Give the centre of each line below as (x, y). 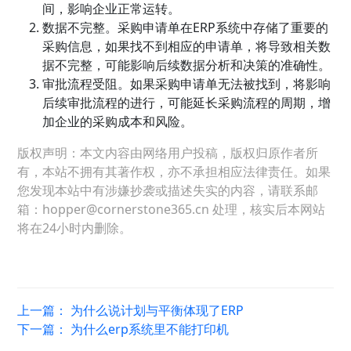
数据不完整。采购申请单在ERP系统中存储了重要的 (186, 27)
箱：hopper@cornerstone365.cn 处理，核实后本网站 (172, 209)
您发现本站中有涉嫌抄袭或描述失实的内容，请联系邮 (168, 190)
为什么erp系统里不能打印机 (150, 329)
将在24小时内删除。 (75, 228)
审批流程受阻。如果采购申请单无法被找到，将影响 (187, 84)
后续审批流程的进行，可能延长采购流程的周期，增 (187, 103)
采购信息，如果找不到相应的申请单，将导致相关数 (187, 46)
